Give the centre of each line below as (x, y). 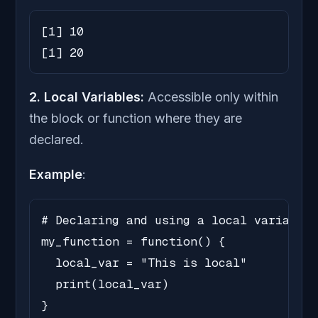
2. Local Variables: (88, 97)
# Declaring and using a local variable (176, 220)
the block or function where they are (136, 119)
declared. (56, 140)
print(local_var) (105, 284)
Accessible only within (213, 97)
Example (56, 175)
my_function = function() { (133, 242)
